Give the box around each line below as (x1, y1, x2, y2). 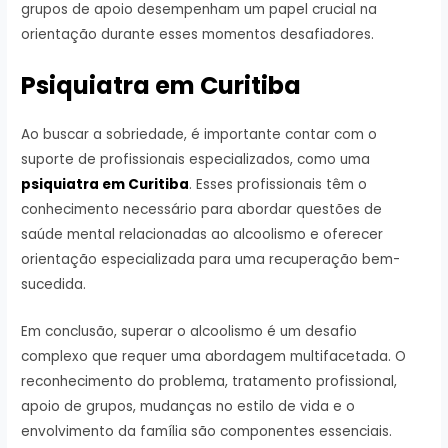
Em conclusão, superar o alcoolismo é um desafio (21, 321, 358, 341)
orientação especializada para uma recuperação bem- (21, 249, 401, 269)
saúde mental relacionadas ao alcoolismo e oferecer (21, 224, 384, 244)
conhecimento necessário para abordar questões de (21, 199, 383, 219)
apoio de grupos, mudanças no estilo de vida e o (21, 396, 356, 416)
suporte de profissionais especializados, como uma (21, 149, 371, 169)
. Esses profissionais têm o (189, 174, 368, 194)
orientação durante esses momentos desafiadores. (21, 25, 375, 45)
